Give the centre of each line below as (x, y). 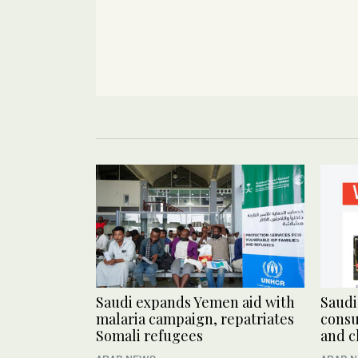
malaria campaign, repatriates (195, 318)
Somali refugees (149, 335)
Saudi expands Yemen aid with (195, 302)
